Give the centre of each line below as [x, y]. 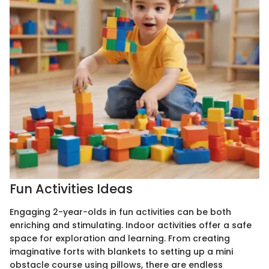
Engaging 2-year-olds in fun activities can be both [120, 212]
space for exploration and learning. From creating [120, 238]
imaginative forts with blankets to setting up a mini [121, 251]
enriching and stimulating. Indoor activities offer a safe [131, 225]
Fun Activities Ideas [71, 189]
